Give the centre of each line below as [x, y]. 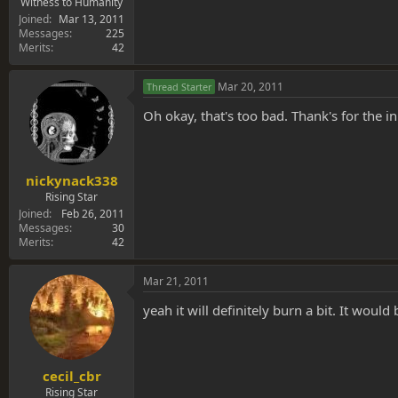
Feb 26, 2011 [93, 214]
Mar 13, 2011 [92, 19]
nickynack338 [72, 181]
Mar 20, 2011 [251, 86]
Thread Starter [179, 86]
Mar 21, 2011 [176, 282]
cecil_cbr [72, 375]
